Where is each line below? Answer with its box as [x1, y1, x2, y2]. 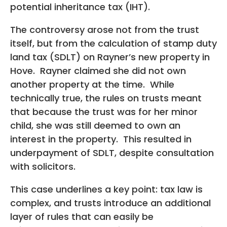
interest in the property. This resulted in [10, 132, 192, 145]
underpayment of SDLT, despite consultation [10, 146, 214, 159]
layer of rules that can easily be [10, 210, 154, 223]
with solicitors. [10, 160, 75, 173]
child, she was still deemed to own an [10, 119, 180, 132]
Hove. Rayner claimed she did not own [10, 64, 186, 77]
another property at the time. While [10, 78, 174, 91]
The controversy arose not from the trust [10, 23, 199, 36]
